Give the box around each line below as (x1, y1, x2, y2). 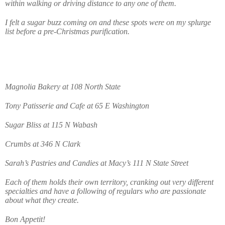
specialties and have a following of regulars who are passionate (5, 186, 206, 195)
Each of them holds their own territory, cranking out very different (5, 177, 213, 186)
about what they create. (5, 195, 79, 204)
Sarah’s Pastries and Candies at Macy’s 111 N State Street (5, 158, 188, 167)
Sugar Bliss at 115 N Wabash (5, 120, 97, 129)
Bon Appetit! (5, 214, 45, 223)
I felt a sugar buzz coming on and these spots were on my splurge (5, 18, 211, 27)
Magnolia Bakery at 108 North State (5, 82, 121, 91)
